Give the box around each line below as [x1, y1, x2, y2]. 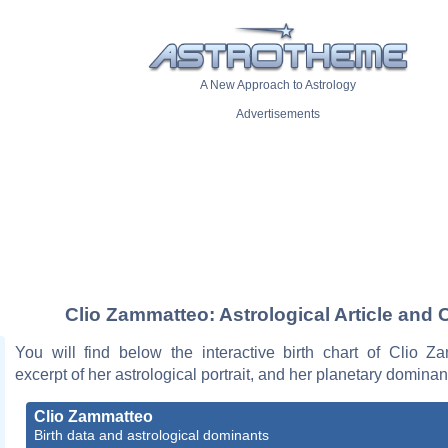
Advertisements [236, 107, 320, 122]
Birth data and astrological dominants [34, 426, 269, 443]
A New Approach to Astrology [200, 78, 356, 93]
